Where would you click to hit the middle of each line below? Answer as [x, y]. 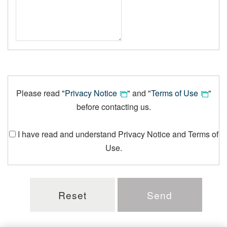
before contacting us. [113, 107]
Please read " [40, 93]
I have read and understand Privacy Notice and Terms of [117, 134]
